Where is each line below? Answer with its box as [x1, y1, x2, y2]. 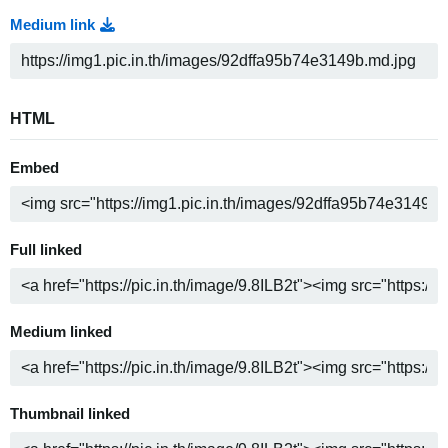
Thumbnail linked [10, 406, 130, 423]
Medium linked [10, 324, 112, 341]
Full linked [10, 242, 82, 259]
